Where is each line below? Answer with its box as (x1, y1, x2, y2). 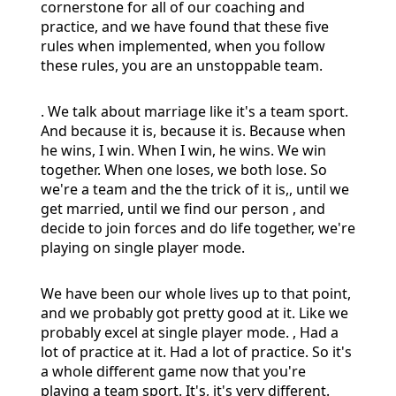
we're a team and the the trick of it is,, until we (41, 179, 349, 199)
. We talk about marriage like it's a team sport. (41, 101, 348, 121)
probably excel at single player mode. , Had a (41, 322, 339, 342)
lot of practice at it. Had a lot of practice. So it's (41, 341, 352, 362)
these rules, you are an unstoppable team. (41, 55, 323, 75)
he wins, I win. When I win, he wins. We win (41, 140, 326, 160)
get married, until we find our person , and (41, 198, 325, 218)
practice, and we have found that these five (41, 16, 329, 36)
